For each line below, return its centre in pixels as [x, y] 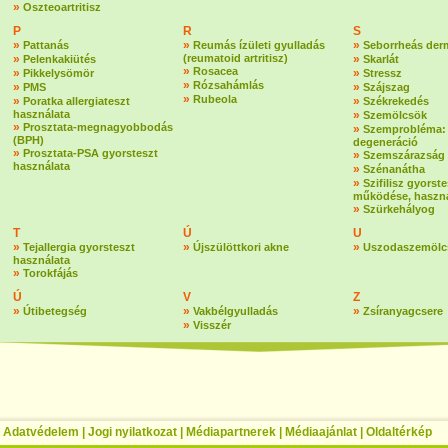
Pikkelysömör [58, 73]
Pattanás [46, 45]
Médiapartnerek [231, 432]
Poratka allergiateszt [76, 101]
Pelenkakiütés [59, 59]
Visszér [212, 325]
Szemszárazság [404, 155]
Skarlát [381, 59]
